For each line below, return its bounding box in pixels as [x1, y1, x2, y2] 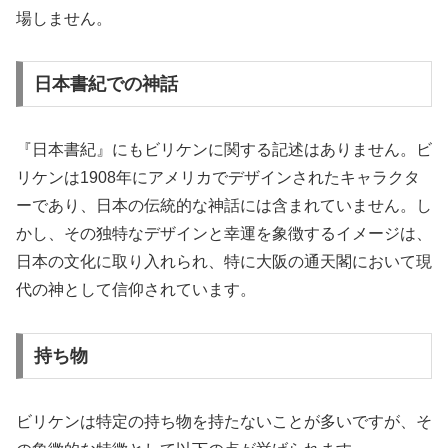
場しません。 [16, 9, 112, 27]
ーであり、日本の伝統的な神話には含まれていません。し [16, 197, 432, 215]
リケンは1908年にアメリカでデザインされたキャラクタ [16, 169, 420, 187]
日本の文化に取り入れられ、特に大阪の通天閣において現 [16, 253, 432, 271]
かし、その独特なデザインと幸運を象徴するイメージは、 [16, 225, 432, 243]
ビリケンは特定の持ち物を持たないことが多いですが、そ [16, 412, 432, 430]
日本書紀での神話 [33, 74, 178, 95]
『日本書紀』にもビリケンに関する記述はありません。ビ [16, 141, 432, 159]
